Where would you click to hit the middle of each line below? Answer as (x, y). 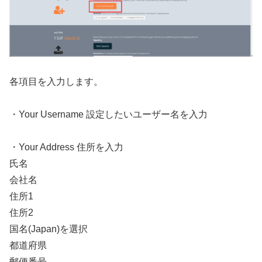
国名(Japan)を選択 (49, 229)
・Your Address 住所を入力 (66, 147)
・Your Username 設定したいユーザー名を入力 (108, 114)
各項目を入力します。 (56, 81)
